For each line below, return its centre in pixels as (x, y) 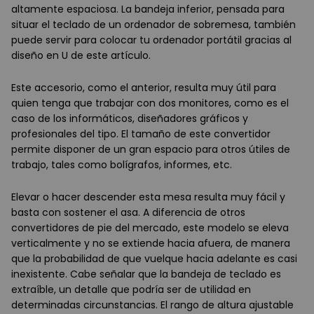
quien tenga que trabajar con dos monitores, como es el (150, 103)
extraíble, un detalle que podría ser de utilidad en (131, 290)
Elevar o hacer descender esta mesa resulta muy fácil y (148, 197)
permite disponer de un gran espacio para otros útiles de (151, 150)
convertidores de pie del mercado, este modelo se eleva (150, 228)
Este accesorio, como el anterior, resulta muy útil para (144, 88)
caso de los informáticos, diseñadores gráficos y (130, 119)
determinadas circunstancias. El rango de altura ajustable (152, 305)
